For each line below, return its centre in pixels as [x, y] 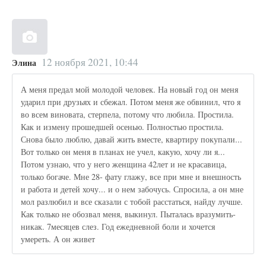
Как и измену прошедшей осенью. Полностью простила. [123, 126]
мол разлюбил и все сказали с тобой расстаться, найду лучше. [132, 201]
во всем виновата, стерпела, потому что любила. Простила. [128, 114]
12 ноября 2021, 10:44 [90, 62]
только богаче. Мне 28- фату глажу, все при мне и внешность [131, 176]
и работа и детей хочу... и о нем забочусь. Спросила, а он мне [132, 189]
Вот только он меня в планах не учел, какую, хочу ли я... [123, 151]
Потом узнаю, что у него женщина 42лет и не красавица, [124, 164]
